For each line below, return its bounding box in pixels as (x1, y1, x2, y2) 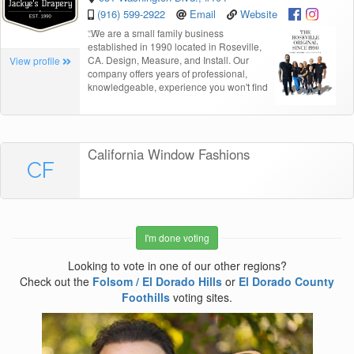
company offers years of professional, (88, 66, 247, 81)
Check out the (20, 273, 92, 290)
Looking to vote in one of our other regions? (67, 258, 287, 274)
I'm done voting (145, 231, 209, 245)
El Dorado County (239, 273, 334, 290)
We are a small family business (91, 26, 224, 40)
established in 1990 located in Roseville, (88, 40, 262, 54)
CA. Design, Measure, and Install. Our (88, 53, 249, 67)
